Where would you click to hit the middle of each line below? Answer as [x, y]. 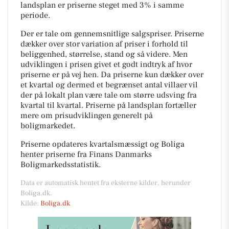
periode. [35, 15]
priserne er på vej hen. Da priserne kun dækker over [112, 74]
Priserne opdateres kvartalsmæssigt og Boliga [102, 144]
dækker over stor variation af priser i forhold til [104, 44]
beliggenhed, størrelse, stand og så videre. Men [104, 54]
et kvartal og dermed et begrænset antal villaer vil [109, 85]
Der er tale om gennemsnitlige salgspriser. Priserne [112, 33]
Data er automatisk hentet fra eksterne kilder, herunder [106, 183]
